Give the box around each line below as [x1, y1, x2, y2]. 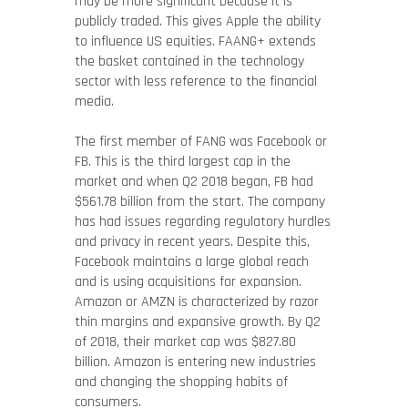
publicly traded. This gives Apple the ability [74, 12, 321, 31]
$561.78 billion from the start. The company [74, 192, 325, 211]
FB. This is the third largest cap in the [74, 152, 291, 171]
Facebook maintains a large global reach [74, 252, 309, 271]
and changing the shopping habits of [74, 372, 288, 392]
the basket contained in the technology [74, 52, 304, 71]
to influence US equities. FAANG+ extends [74, 32, 316, 51]
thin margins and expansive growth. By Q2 [74, 312, 321, 331]
